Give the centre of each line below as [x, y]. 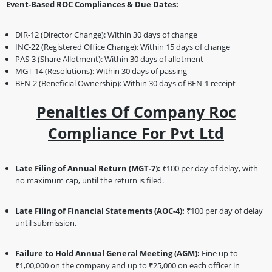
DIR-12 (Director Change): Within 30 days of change [106, 35]
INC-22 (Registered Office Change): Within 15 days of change [123, 47]
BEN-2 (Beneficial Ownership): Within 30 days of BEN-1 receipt [125, 83]
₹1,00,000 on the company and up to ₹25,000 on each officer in [127, 265]
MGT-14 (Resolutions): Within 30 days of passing [101, 71]
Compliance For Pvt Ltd [136, 133]
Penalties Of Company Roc [136, 112]
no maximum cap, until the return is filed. [90, 180]
